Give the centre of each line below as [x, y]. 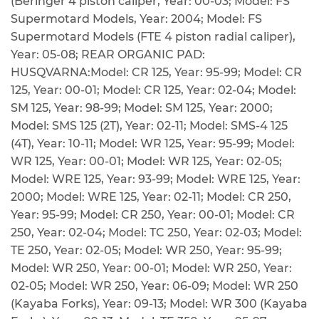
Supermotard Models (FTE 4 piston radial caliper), [153, 37]
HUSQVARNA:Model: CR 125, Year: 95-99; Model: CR [156, 73]
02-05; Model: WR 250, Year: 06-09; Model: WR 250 [155, 286]
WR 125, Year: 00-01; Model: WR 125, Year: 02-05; [146, 162]
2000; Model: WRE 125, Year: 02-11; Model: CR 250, [151, 197]
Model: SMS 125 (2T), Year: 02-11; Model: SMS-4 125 [149, 126]
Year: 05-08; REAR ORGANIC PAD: [108, 55]
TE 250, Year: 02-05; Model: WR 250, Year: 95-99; [146, 251]
